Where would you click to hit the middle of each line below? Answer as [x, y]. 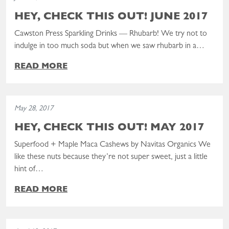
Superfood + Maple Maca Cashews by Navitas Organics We [112, 145]
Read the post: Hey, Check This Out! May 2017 [83, 101]
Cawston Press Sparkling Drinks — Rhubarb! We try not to [111, 34]
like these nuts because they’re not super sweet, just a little [111, 157]
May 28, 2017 [34, 109]
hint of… [29, 169]
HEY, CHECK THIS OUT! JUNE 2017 [111, 17]
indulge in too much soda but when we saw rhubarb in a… [109, 46]
